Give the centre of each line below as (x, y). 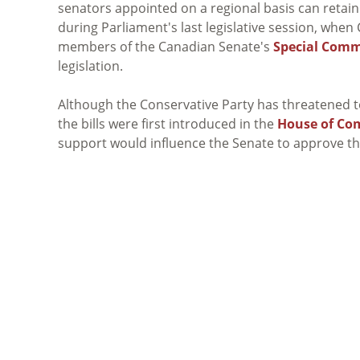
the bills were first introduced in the (168, 123)
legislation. (90, 65)
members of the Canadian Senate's (166, 46)
